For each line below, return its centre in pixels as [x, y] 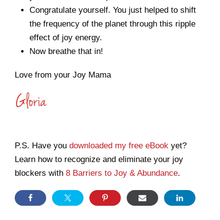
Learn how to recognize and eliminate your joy [99, 160]
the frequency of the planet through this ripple [112, 24]
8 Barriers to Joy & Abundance [122, 173]
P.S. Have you [42, 146]
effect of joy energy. [66, 38]
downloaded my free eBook [119, 146]
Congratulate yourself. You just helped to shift [113, 10]
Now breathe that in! [66, 52]
